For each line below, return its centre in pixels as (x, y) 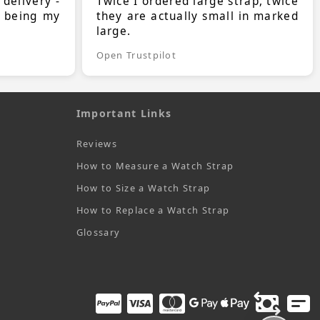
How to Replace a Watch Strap (153, 210)
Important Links (124, 114)
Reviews (96, 144)
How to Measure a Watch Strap (155, 166)
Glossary (98, 232)
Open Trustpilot (136, 55)
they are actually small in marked (197, 16)
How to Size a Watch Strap (143, 188)
